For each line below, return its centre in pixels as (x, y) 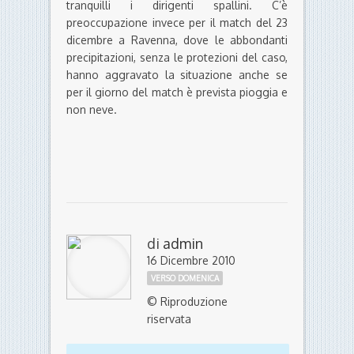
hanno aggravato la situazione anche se (177, 75)
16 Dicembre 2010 (191, 261)
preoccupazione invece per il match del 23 (177, 23)
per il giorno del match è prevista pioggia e (177, 92)
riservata (169, 319)
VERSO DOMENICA (185, 279)
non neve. (92, 110)
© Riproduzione (187, 302)
